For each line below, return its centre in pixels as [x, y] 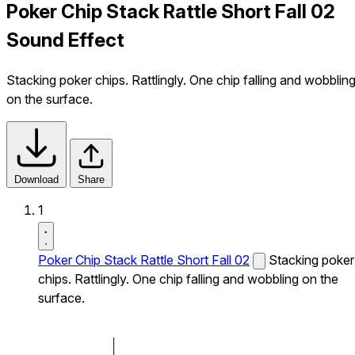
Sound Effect [65, 40]
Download [36, 179]
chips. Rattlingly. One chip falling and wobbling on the [188, 279]
